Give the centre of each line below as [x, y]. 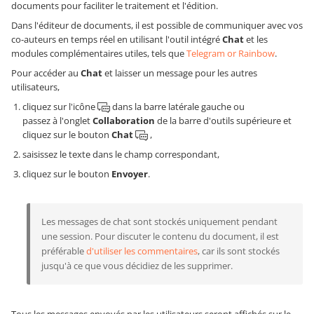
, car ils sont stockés [239, 251]
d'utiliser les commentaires [142, 251]
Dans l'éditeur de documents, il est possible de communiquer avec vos [157, 25]
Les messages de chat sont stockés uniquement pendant [159, 221]
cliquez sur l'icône [60, 107]
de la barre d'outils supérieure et [223, 121]
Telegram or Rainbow [231, 53]
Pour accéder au [46, 73]
